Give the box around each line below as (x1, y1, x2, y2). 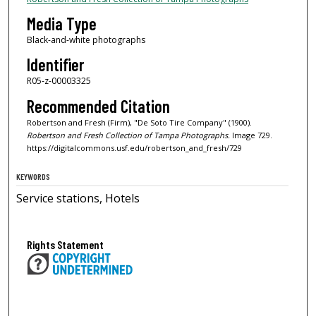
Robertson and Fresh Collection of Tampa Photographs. (26, 129, 230, 140)
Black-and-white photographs (26, 34, 145, 46)
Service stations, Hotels (16, 190, 140, 206)
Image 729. (229, 129, 272, 140)
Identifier (26, 54, 84, 75)
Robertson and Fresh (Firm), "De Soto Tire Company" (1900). (26, 116, 252, 128)
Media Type (26, 13, 97, 34)
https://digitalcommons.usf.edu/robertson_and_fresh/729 (26, 142, 242, 153)
